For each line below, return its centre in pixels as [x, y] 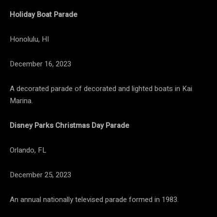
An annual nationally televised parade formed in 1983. [94, 200]
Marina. [21, 101]
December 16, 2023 [40, 64]
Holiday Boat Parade [44, 15]
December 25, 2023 [40, 175]
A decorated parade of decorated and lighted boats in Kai [101, 89]
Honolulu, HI [29, 39]
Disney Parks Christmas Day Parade [70, 126]
